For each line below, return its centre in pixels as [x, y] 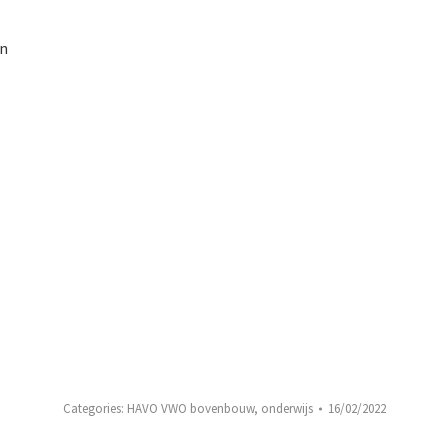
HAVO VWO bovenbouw [190, 408]
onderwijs [286, 408]
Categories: [94, 408]
